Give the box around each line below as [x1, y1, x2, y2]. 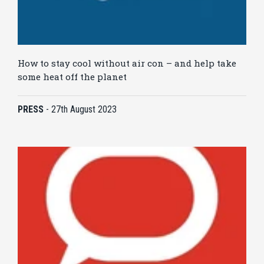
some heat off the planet [18, 71, 127, 83]
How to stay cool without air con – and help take [18, 57, 236, 70]
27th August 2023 [51, 104, 117, 115]
